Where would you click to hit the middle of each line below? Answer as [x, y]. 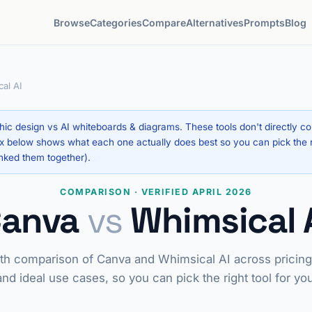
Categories [116, 22]
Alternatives [215, 22]
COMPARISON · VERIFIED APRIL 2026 [156, 192]
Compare [164, 22]
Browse [72, 22]
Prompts [265, 22]
